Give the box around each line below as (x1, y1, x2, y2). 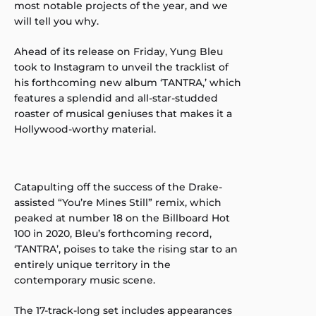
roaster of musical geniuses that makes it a (14, 107, 232, 120)
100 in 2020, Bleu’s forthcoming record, (14, 227, 212, 240)
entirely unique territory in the (14, 258, 171, 271)
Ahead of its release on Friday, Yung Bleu (14, 45, 223, 58)
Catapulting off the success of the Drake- (14, 181, 222, 193)
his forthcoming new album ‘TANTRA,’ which (14, 76, 241, 89)
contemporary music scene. (14, 274, 155, 286)
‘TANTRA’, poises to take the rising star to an (14, 243, 238, 255)
